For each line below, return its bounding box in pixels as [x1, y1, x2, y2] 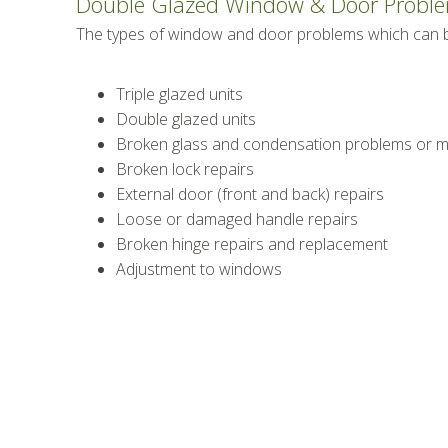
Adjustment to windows [115, 258, 282, 280]
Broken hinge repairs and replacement [115, 233, 388, 255]
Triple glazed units [115, 83, 243, 105]
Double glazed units [115, 108, 256, 130]
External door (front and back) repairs [115, 183, 384, 205]
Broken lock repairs [115, 158, 254, 180]
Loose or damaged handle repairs [115, 208, 358, 230]
